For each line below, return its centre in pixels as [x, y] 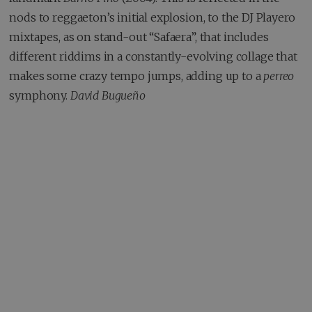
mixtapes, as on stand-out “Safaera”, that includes [139, 37]
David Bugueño [108, 95]
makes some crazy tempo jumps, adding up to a [136, 76]
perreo [279, 76]
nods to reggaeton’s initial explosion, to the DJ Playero [152, 17]
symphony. [40, 95]
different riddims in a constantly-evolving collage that [153, 56]
